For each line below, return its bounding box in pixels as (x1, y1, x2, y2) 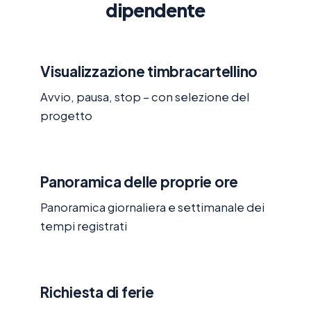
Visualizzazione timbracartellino (40, 61, 258, 81)
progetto (40, 108, 92, 124)
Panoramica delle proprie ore (40, 171, 239, 191)
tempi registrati (40, 219, 127, 234)
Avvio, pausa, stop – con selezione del (40, 90, 249, 105)
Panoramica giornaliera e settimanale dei (40, 200, 264, 215)
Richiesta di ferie (40, 282, 154, 301)
